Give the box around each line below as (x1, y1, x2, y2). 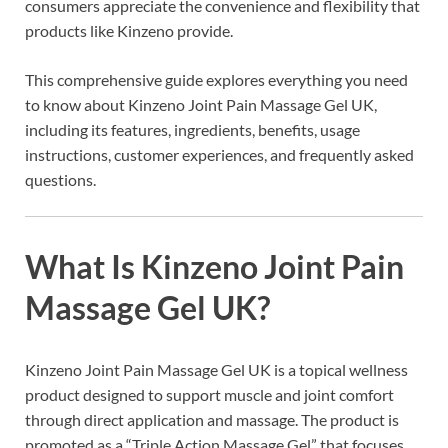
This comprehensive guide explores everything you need (25, 70, 408, 90)
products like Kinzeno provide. (25, 21, 233, 41)
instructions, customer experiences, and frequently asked (25, 145, 414, 165)
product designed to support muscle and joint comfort (25, 384, 394, 404)
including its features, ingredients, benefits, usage (25, 120, 360, 140)
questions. (25, 170, 96, 190)
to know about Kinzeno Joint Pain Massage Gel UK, (25, 95, 377, 115)
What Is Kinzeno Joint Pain (25, 247, 404, 287)
